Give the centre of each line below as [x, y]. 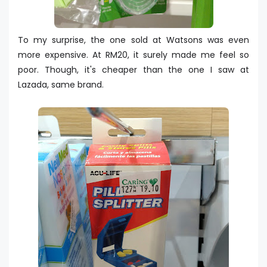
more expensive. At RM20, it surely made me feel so [133, 55]
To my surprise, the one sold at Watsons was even [133, 40]
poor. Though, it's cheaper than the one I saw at [133, 70]
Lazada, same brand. [61, 85]
